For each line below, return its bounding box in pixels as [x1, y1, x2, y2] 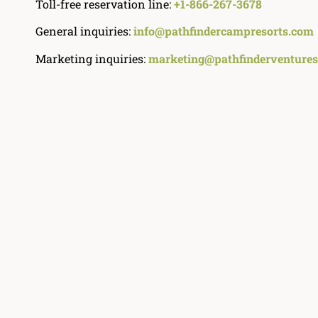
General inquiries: [35, 23, 133, 39]
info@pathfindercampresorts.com [133, 23, 314, 39]
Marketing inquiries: [35, 50, 148, 66]
